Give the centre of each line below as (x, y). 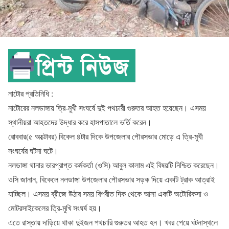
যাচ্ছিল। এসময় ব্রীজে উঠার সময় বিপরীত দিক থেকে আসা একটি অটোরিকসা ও (108, 193)
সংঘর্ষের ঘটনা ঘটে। (33, 151)
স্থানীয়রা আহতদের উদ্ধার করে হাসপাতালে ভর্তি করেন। (80, 122)
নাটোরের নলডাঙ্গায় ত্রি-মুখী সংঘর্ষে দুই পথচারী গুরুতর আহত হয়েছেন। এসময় (107, 108)
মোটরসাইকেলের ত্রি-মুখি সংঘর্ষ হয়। (55, 208)
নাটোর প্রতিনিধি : (32, 93)
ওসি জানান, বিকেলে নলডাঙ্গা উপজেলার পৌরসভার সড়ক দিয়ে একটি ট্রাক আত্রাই (111, 179)
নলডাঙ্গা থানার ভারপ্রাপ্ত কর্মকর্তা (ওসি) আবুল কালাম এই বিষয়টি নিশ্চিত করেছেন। (114, 165)
